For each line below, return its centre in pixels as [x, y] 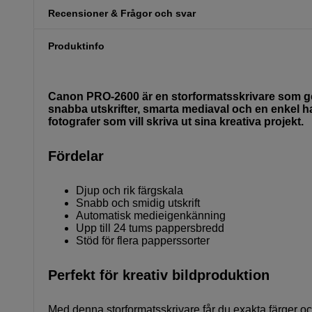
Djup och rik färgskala [130, 190]
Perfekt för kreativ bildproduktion [159, 275]
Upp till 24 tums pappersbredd [150, 228]
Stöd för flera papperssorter [143, 240]
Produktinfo [76, 46]
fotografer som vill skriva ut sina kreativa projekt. [176, 121]
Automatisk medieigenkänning [151, 215]
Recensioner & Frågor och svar [122, 13]
